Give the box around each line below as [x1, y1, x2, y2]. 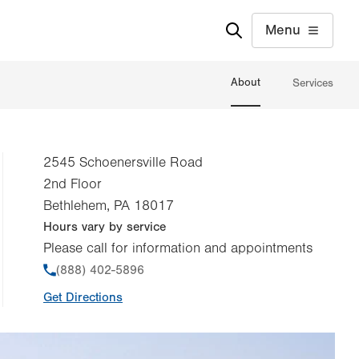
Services [292, 76, 333, 90]
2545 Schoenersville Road [43, 155, 203, 171]
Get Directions [43, 290, 123, 305]
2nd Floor [43, 176, 102, 193]
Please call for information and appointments [43, 240, 313, 257]
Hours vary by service [43, 220, 166, 235]
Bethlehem [43, 198, 107, 215]
